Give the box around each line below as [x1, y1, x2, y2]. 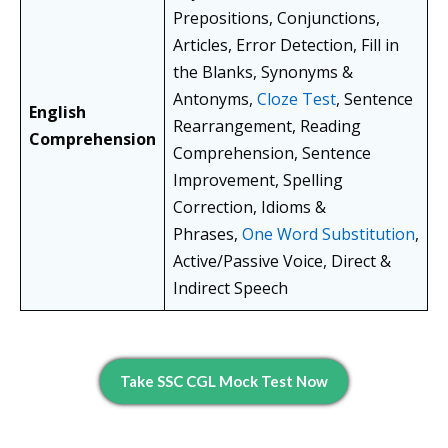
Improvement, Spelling [173, 169, 343, 192]
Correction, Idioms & [173, 196, 326, 219]
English [29, 101, 86, 124]
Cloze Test [257, 88, 336, 111]
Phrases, [173, 223, 242, 246]
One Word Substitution [242, 223, 415, 246]
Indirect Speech [173, 277, 288, 300]
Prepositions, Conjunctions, [173, 7, 380, 30]
